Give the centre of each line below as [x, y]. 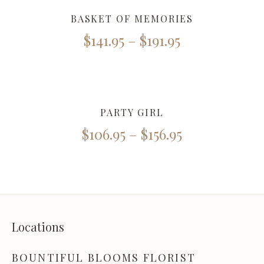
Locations [38, 227]
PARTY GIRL [132, 112]
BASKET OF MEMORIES [132, 19]
